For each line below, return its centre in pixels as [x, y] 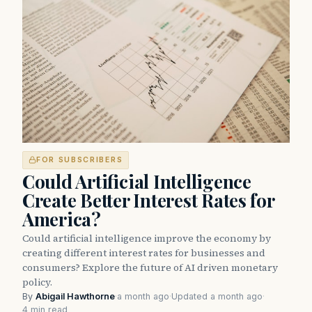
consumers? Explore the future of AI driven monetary [150, 267]
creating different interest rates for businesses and [144, 252]
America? [62, 219]
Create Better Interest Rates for [148, 200]
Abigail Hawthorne [75, 296]
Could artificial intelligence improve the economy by [147, 238]
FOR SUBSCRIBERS [80, 159]
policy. [37, 282]
